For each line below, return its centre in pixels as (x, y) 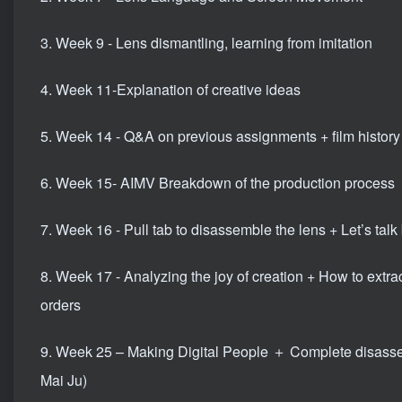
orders (61, 305)
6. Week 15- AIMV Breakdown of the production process (218, 183)
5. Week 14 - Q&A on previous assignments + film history (220, 136)
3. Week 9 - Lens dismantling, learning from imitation (206, 43)
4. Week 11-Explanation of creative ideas (170, 90)
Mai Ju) (64, 380)
